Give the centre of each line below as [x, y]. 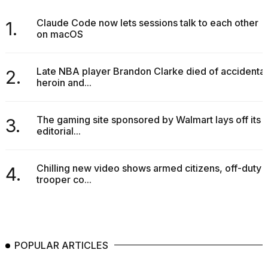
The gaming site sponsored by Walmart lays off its [148, 120]
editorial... [58, 131]
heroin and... [64, 83]
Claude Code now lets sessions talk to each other [147, 23]
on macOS [60, 34]
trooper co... [64, 180]
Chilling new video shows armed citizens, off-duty [149, 168]
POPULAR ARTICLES [61, 246]
